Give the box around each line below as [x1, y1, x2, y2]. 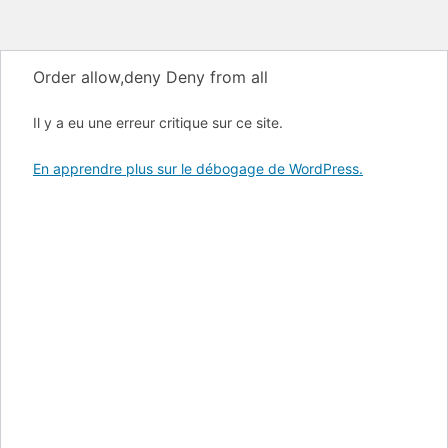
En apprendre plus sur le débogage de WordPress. [33, 160, 363, 177]
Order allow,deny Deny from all [33, 67, 268, 87]
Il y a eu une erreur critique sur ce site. [33, 114, 283, 131]
